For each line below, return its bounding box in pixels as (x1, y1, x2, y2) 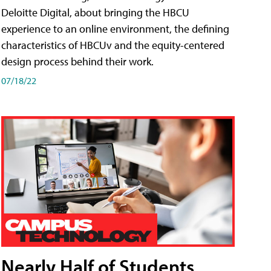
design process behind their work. (1, 54, 154, 68)
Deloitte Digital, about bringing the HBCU (1, 5, 189, 19)
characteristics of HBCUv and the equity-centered (1, 38, 224, 52)
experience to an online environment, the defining (1, 21, 229, 36)
